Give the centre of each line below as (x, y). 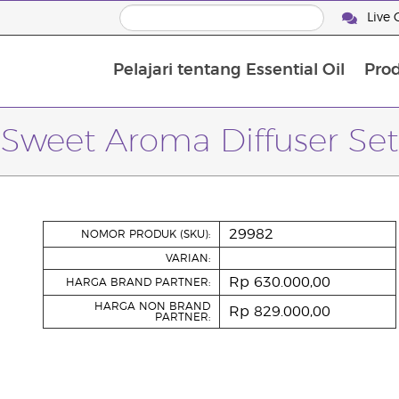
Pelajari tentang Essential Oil (228, 71)
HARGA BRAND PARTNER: (138, 282)
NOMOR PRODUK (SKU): (145, 234)
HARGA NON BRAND (152, 306)
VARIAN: (187, 258)
